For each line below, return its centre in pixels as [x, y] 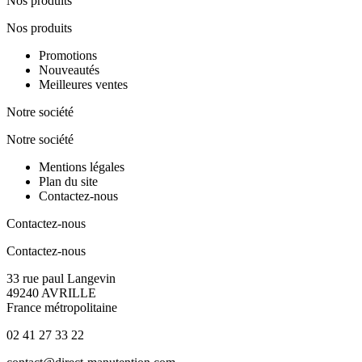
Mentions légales [82, 166]
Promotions [68, 55]
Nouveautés [69, 69]
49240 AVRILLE [51, 293]
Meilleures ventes [83, 84]
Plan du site [68, 181]
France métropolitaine [62, 307]
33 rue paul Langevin [61, 278]
